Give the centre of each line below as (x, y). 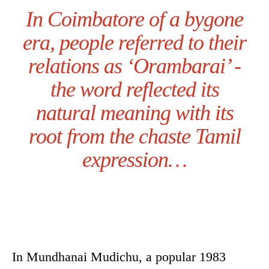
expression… (134, 160)
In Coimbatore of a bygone (134, 20)
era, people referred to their (134, 43)
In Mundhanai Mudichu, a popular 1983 (119, 257)
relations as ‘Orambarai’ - (134, 66)
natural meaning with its (134, 113)
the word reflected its (134, 90)
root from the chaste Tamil (134, 137)
